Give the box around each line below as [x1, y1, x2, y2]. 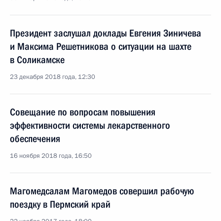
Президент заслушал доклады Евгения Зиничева [10, 27, 201, 39]
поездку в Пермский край [10, 198, 110, 210]
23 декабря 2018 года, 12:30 [10, 73, 95, 81]
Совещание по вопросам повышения [10, 106, 155, 118]
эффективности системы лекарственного [10, 119, 170, 131]
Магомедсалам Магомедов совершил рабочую [10, 185, 194, 197]
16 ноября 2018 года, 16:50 [10, 151, 92, 160]
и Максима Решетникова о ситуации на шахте [10, 40, 191, 52]
